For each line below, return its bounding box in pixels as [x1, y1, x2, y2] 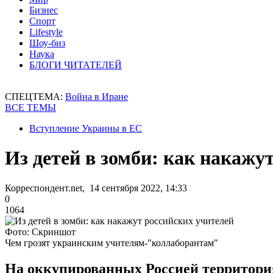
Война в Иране [65, 91, 128, 102]
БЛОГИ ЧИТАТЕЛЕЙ [29, 60, 122, 70]
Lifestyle [29, 27, 63, 37]
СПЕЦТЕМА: [5, 91, 65, 102]
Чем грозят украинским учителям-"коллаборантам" [5, 237, 218, 248]
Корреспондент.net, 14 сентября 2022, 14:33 [5, 182, 187, 193]
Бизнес [29, 5, 58, 15]
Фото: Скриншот [5, 226, 76, 237]
